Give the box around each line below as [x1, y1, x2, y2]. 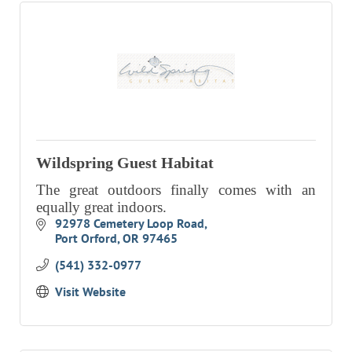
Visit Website [54, 284, 126, 300]
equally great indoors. [36, 199, 167, 216]
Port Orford [54, 230, 117, 247]
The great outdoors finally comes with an [36, 181, 316, 199]
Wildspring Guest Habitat [36, 154, 214, 172]
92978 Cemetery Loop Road [54, 215, 204, 232]
